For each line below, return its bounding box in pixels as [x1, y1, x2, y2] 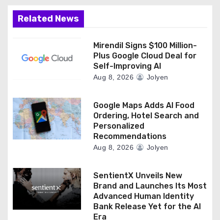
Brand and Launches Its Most [93, 181, 207, 191]
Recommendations [93, 132, 166, 141]
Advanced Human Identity [93, 192, 194, 201]
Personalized [93, 121, 144, 131]
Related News [18, 13, 79, 25]
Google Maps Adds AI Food [93, 101, 194, 110]
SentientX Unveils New [93, 171, 182, 181]
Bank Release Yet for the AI [93, 202, 201, 212]
